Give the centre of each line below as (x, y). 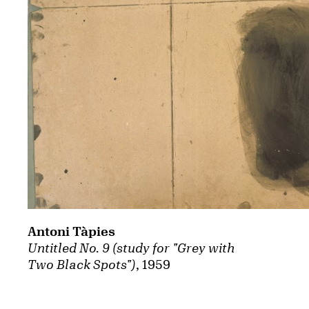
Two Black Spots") (82, 265)
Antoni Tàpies (71, 231)
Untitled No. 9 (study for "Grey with (131, 248)
